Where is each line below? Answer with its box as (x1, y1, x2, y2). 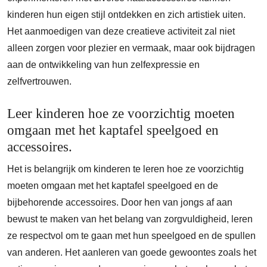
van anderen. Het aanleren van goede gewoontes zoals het (7, 247, 256, 257)
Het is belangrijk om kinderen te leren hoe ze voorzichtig (7, 164, 244, 174)
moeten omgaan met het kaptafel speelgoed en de (7, 181, 218, 191)
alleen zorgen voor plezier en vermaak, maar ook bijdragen (7, 43, 255, 53)
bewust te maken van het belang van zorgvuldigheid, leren (7, 214, 253, 224)
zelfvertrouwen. (7, 76, 72, 86)
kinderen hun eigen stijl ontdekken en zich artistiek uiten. (7, 10, 246, 20)
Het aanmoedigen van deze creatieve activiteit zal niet (7, 26, 235, 36)
